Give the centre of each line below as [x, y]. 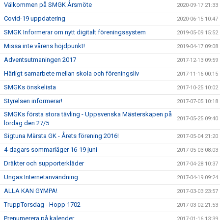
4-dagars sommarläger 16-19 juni [51, 150]
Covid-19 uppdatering [35, 18]
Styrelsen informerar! [33, 101]
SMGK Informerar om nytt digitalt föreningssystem [75, 32]
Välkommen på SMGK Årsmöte [48, 5]
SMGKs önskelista [30, 87]
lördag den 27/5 [27, 123]
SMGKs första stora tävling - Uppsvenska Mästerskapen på [88, 114]
